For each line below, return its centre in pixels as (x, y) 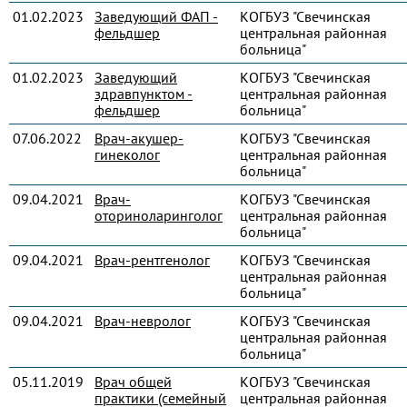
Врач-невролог (143, 321)
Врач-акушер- (139, 138)
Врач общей (133, 382)
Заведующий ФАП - (156, 16)
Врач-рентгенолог (152, 260)
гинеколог (127, 154)
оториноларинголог (159, 215)
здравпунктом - (144, 94)
